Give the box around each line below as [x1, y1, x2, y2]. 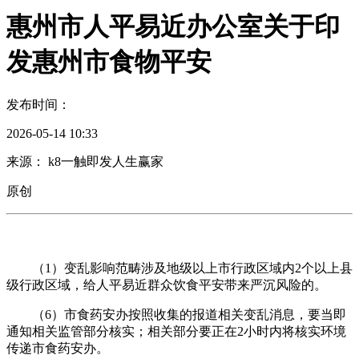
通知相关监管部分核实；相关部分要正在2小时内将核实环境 [6, 324, 346, 338]
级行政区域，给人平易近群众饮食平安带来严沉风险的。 [6, 277, 327, 292]
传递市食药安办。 [6, 341, 109, 355]
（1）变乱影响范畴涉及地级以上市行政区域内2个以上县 [6, 260, 353, 275]
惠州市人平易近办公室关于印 [6, 11, 340, 41]
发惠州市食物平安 [6, 46, 212, 76]
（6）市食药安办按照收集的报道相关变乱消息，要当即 [6, 307, 346, 321]
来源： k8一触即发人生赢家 [6, 154, 163, 168]
